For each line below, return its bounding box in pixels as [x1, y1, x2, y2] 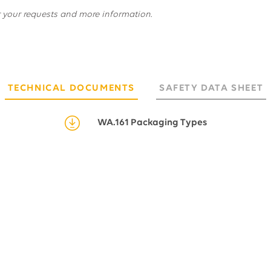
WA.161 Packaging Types [97, 118, 207, 128]
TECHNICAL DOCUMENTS [7, 83, 135, 93]
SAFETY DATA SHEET [159, 83, 264, 93]
